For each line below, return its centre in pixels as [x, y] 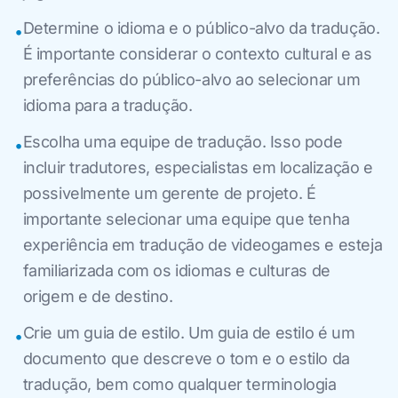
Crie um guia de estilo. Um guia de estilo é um [189, 332]
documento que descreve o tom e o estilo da [186, 358]
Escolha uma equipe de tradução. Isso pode [183, 141]
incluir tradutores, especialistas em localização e [198, 167]
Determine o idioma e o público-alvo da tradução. [201, 28]
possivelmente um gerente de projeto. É [169, 193]
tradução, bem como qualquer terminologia [179, 384]
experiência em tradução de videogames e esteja [203, 244]
